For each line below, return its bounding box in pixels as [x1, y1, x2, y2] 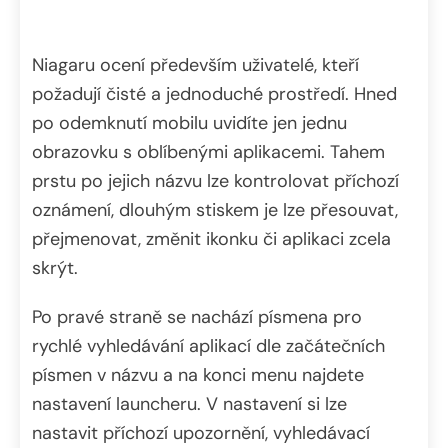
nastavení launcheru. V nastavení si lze [32, 391, 347, 416]
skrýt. [32, 255, 78, 280]
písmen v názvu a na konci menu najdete [32, 362, 364, 387]
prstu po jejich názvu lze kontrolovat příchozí [32, 168, 399, 193]
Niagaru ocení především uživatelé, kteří [32, 52, 359, 77]
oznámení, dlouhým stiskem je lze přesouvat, [32, 197, 398, 222]
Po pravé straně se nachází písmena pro [32, 304, 362, 329]
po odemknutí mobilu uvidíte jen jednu [32, 110, 347, 135]
